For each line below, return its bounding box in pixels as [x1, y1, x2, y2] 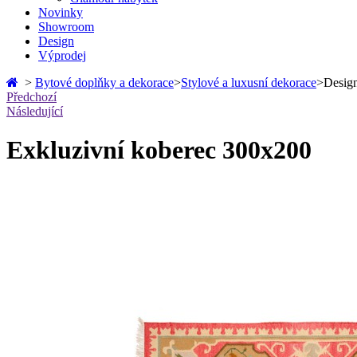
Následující [6, 104, 63, 118]
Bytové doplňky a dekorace [35, 76, 174, 89]
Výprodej [38, 49, 86, 62]
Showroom [38, 20, 94, 33]
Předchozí [6, 90, 57, 104]
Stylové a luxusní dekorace [181, 76, 316, 89]
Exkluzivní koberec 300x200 [6, 135, 312, 165]
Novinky [38, 6, 83, 19]
